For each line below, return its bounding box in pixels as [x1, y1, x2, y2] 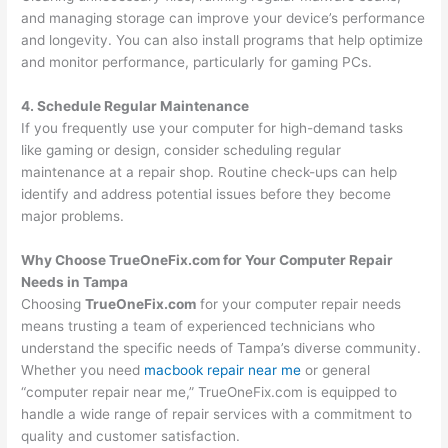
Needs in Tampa [21, 274, 129, 291]
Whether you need [21, 362, 145, 379]
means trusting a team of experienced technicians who [21, 318, 376, 335]
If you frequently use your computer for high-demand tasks [21, 120, 404, 137]
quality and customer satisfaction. [21, 428, 241, 445]
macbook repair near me [144, 362, 302, 379]
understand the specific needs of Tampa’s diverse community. [21, 340, 422, 357]
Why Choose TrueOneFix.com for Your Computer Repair [21, 252, 394, 269]
